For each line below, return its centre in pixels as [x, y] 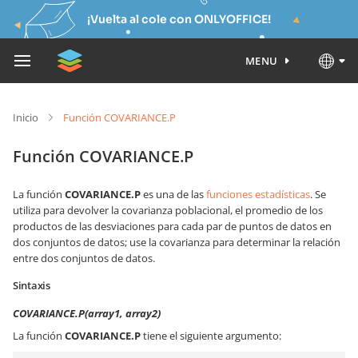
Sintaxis [32, 285]
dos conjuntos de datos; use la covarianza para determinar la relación [177, 242]
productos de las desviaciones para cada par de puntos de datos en [172, 226]
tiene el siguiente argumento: [211, 336]
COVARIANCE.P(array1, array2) [87, 313]
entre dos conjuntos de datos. [84, 258]
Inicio [26, 117]
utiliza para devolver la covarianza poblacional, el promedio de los [168, 210]
